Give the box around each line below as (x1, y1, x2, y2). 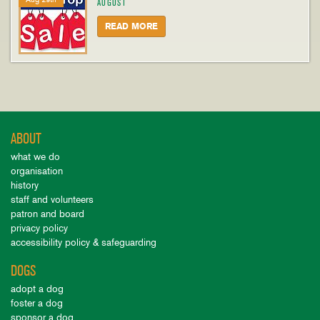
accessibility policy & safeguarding (11, 236, 156, 249)
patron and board (11, 208, 84, 220)
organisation (11, 165, 63, 177)
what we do (11, 151, 60, 163)
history (11, 179, 39, 191)
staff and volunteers (11, 194, 94, 206)
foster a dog (11, 297, 63, 309)
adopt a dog (11, 283, 64, 295)
